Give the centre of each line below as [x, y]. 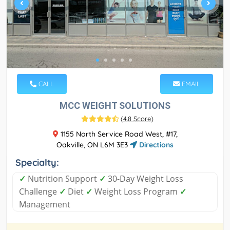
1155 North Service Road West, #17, [118, 134]
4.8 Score [137, 119]
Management [45, 205]
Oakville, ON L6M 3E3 [93, 145]
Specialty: [37, 163]
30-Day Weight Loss [145, 179]
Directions [155, 145]
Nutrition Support [62, 179]
